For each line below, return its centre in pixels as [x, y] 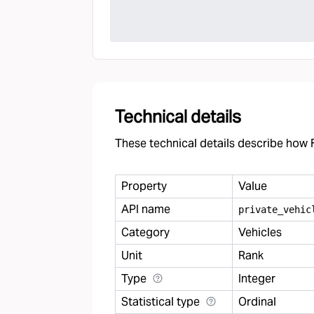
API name [146, 209]
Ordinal [257, 302]
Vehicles [260, 232]
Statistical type [161, 302]
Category [145, 232]
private [258, 209]
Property [144, 186]
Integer [257, 279]
